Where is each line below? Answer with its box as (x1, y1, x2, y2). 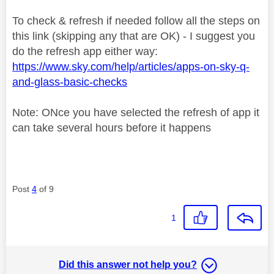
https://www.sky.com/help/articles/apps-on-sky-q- (12, 60, 250, 73)
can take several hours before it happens (12, 121, 211, 134)
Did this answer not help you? (59, 259, 197, 270)
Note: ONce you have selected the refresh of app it (12, 106, 259, 119)
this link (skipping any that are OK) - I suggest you (12, 29, 255, 42)
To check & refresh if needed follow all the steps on (12, 14, 260, 27)
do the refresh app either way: (12, 45, 158, 57)
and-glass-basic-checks (12, 75, 127, 88)
